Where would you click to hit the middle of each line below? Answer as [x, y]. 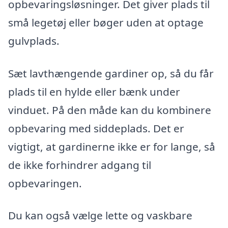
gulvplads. [34, 40]
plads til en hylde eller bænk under [94, 91]
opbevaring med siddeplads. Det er [96, 128]
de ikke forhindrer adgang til [80, 165]
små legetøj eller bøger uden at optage [106, 22]
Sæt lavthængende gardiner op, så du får [111, 73]
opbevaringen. [45, 183]
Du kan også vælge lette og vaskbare [100, 216]
